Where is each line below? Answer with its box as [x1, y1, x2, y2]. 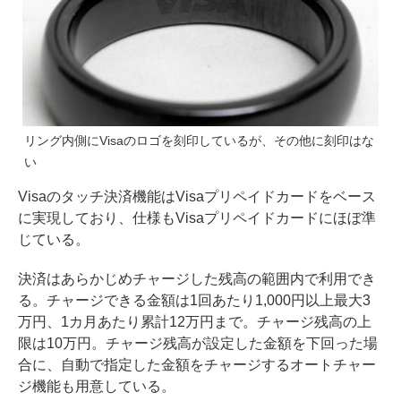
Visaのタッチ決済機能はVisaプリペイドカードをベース [18, 189, 376, 205]
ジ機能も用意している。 [18, 379, 175, 395]
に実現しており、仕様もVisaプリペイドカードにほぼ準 [18, 210, 376, 226]
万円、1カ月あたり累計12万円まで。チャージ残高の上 [18, 314, 371, 330]
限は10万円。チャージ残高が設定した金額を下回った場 [18, 336, 378, 352]
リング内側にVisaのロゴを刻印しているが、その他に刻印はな [24, 133, 374, 149]
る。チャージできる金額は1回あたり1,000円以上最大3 [18, 293, 371, 309]
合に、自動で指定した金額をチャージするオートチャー [18, 357, 376, 373]
